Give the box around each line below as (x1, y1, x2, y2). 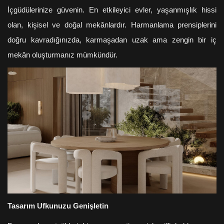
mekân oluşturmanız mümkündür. (7, 50, 117, 59)
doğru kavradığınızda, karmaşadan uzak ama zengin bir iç (7, 35, 216, 44)
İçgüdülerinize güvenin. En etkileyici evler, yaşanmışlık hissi (7, 5, 216, 14)
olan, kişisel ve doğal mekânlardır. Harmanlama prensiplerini (7, 20, 216, 29)
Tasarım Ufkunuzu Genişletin (7, 201, 108, 210)
